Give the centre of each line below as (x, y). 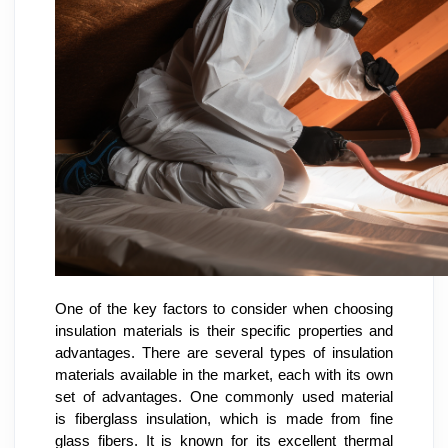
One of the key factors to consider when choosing (224, 308)
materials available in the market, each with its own (224, 374)
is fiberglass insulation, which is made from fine (224, 418)
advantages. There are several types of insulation (224, 352)
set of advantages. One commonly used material (224, 396)
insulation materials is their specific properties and (224, 330)
